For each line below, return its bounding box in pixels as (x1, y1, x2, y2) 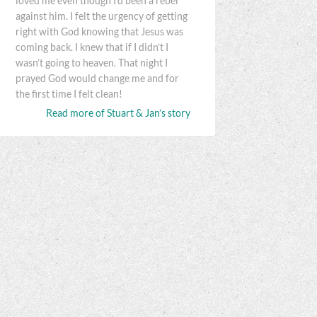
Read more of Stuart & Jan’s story (45, 107, 190, 119)
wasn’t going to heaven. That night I (16, 57, 168, 69)
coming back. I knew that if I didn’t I (16, 42, 169, 54)
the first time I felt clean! (16, 88, 123, 100)
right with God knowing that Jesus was (16, 26, 184, 38)
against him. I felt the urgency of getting (16, 11, 188, 23)
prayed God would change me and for (16, 73, 180, 85)
